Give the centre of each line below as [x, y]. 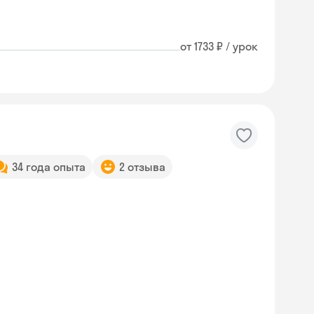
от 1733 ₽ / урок [219, 46]
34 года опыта [49, 167]
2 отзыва [142, 167]
